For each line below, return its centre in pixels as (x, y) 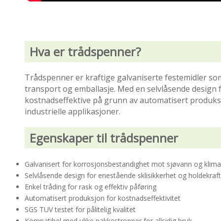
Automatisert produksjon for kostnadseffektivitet (103, 198)
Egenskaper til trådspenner (104, 138)
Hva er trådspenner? (85, 52)
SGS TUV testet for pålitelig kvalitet (80, 210)
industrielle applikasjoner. (73, 112)
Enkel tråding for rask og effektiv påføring (91, 187)
